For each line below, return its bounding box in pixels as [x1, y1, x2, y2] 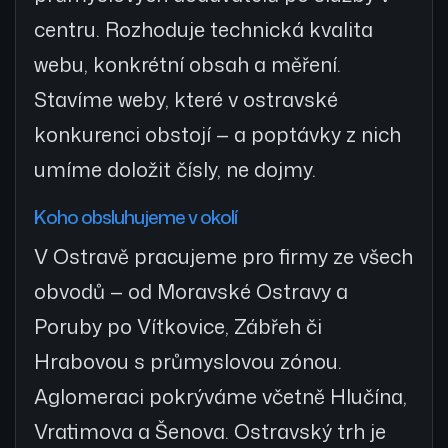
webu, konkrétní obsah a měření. [34, 50, 341, 79]
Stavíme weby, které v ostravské [34, 85, 338, 114]
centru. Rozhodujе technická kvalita [34, 15, 373, 44]
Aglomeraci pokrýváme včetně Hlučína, [34, 382, 407, 411]
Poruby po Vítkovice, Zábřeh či [34, 312, 322, 341]
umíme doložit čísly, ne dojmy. [34, 155, 316, 184]
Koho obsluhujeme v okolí [34, 204, 237, 231]
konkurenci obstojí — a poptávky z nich [34, 120, 401, 149]
